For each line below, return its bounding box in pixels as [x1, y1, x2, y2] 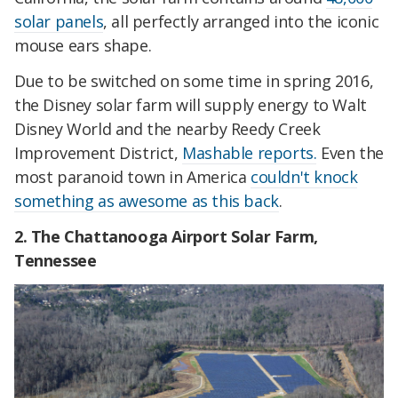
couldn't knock [251, 166, 358, 188]
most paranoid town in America [14, 166, 251, 188]
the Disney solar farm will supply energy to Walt [14, 94, 367, 116]
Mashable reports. [182, 142, 317, 164]
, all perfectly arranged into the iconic [103, 11, 379, 33]
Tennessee [14, 249, 97, 271]
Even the [316, 142, 384, 164]
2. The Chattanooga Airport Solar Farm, [14, 225, 318, 247]
